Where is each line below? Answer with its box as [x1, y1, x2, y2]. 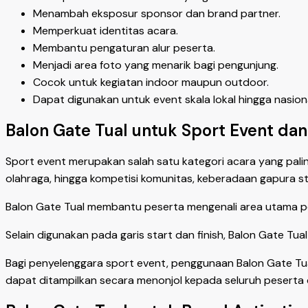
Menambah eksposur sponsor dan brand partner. [33, 5, 280, 21]
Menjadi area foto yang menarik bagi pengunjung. [33, 57, 278, 72]
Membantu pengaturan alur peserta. [33, 40, 215, 55]
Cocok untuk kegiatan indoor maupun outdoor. [33, 74, 269, 89]
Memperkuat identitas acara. [33, 23, 178, 38]
